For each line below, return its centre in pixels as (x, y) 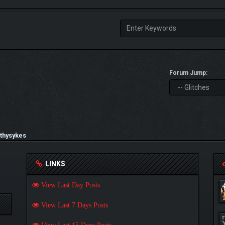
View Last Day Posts (69, 185)
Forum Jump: (189, 73)
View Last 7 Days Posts (73, 205)
